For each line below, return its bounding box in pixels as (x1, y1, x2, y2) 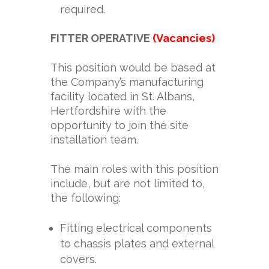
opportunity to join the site (50, 119, 189, 131)
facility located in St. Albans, (50, 90, 195, 103)
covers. (60, 253, 97, 265)
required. (60, 3, 105, 16)
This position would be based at (50, 61, 216, 74)
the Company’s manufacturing (50, 76, 204, 88)
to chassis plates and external (60, 237, 214, 250)
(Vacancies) (153, 32, 215, 44)
